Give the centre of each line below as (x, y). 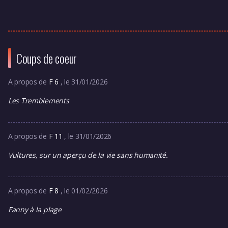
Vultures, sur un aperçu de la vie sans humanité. (88, 155)
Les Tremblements (39, 101)
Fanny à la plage (35, 209)
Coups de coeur (47, 58)
